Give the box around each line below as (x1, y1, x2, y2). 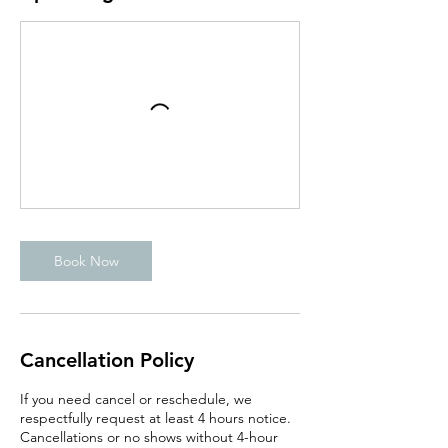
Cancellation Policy (20, 348, 194, 372)
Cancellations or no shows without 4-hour (20, 428, 278, 446)
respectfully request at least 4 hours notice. (20, 409, 291, 427)
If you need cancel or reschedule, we (20, 390, 252, 408)
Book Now (53, 252, 119, 270)
